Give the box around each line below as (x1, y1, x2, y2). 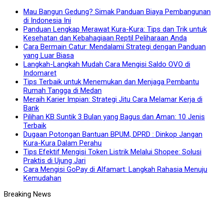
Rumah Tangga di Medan (23, 86, 102, 95)
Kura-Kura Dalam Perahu (23, 139, 102, 147)
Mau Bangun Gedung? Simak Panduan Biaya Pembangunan (23, 7, 211, 16)
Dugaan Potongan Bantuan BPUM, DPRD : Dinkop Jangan (23, 130, 202, 139)
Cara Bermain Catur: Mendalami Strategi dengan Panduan (23, 42, 206, 51)
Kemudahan (23, 174, 61, 182)
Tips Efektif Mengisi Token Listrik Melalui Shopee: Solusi (23, 147, 201, 156)
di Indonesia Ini (23, 16, 71, 25)
